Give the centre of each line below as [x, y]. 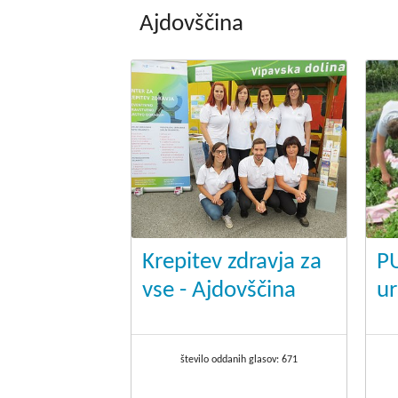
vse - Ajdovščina [219, 291]
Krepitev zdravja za [232, 263]
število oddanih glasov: [231, 360]
